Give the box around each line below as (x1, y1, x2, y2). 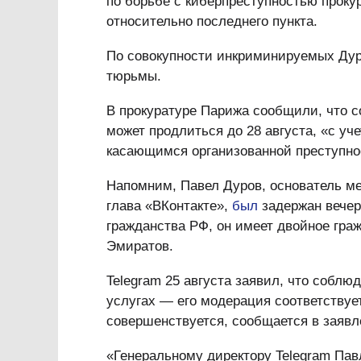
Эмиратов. (106, 239, 173, 254)
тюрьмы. (106, 68, 161, 84)
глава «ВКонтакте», (106, 198, 232, 214)
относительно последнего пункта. (106, 14, 317, 29)
